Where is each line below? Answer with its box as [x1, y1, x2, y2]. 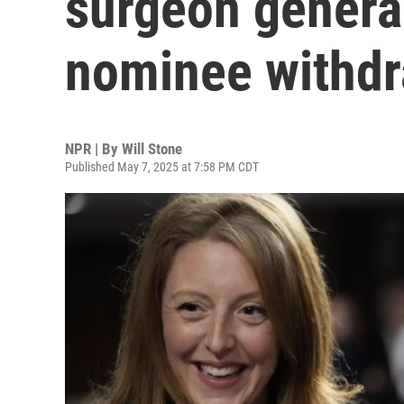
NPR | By [65, 140, 122, 158]
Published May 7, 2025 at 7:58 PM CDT [65, 160, 259, 174]
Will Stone [122, 140, 182, 158]
